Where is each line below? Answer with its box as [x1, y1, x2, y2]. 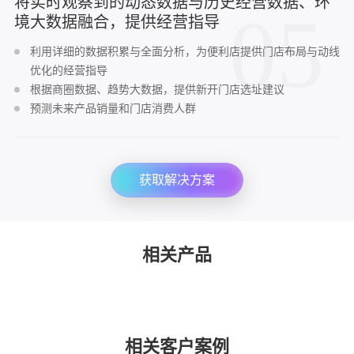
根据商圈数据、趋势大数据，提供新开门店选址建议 [29, 83, 284, 96]
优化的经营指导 [29, 64, 107, 77]
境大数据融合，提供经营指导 [13, 13, 220, 32]
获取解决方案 [139, 173, 215, 187]
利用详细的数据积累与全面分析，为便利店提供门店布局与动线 [29, 45, 340, 58]
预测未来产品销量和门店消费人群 [29, 102, 196, 115]
